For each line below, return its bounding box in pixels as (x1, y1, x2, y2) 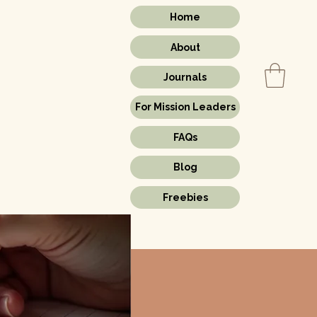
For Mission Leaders (134, 101, 236, 113)
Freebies (162, 191, 208, 203)
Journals (163, 71, 207, 83)
